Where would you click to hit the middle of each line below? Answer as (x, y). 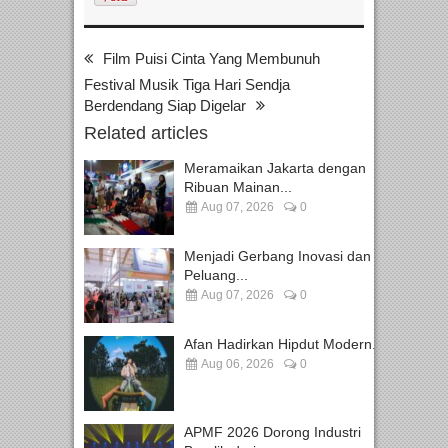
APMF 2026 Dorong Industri (272, 432)
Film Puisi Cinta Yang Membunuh (211, 59)
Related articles (146, 133)
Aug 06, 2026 (236, 364)
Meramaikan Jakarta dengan (275, 168)
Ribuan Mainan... (238, 187)
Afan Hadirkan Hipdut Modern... (284, 344)
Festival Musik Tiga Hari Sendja (187, 85)
